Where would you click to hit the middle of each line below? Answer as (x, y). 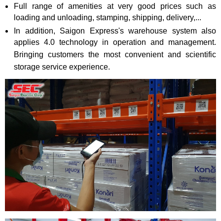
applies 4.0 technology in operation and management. (115, 43)
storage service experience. (62, 68)
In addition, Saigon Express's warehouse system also (115, 31)
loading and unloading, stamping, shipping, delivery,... (108, 18)
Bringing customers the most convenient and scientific (115, 55)
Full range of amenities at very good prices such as (115, 6)
